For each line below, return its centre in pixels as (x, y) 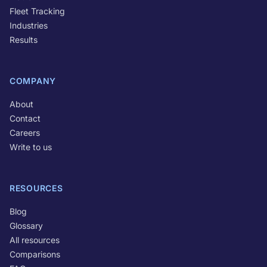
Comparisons (35, 254)
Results (24, 40)
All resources (35, 240)
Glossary (26, 226)
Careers (25, 133)
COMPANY (33, 81)
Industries (29, 25)
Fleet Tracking (37, 11)
